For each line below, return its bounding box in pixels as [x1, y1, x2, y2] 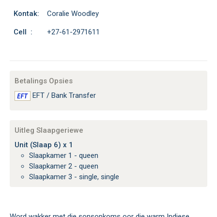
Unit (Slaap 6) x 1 [15, 140, 73, 150]
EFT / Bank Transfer [31, 91, 96, 100]
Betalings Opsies [15, 77, 73, 85]
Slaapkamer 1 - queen [33, 151, 98, 160]
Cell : [14, 28, 32, 36]
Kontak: [14, 9, 39, 18]
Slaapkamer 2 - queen [33, 162, 98, 171]
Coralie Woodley [47, 9, 99, 18]
